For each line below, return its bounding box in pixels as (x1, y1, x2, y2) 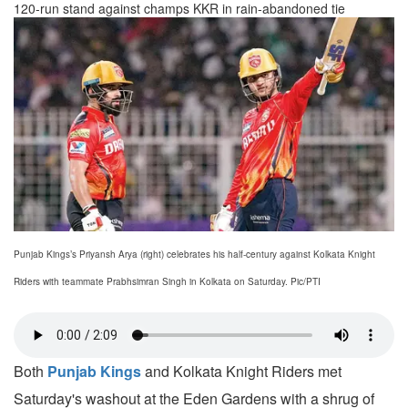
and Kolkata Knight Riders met (141, 361, 342, 382)
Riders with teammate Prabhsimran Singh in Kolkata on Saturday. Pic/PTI (14, 275, 321, 289)
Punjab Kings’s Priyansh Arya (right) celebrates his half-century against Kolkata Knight (14, 248, 375, 261)
